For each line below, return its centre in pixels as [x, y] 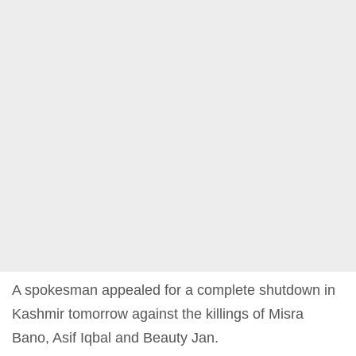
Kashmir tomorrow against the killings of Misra [158, 313]
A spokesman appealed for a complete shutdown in [174, 290]
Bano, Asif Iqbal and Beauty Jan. [115, 337]
